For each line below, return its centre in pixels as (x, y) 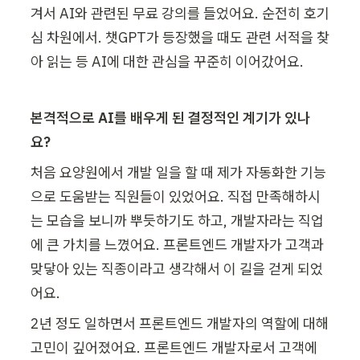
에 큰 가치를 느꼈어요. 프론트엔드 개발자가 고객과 (177, 244)
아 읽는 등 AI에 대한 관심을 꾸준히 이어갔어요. (167, 61)
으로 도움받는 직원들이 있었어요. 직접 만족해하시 (176, 196)
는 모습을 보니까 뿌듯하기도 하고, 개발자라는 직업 (177, 220)
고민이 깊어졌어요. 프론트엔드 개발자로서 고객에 (174, 347)
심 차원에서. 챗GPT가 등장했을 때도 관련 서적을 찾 (180, 37)
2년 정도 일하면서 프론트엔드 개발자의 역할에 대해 (180, 323)
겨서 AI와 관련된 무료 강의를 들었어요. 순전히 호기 (180, 13)
